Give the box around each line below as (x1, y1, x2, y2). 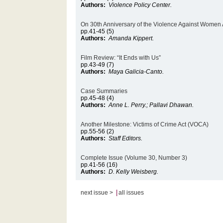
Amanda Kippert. (109, 35, 154, 42)
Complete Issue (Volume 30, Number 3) (81, 154, 188, 161)
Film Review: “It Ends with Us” (81, 54, 161, 61)
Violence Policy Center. (109, 1, 172, 8)
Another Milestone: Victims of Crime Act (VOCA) (81, 121, 209, 128)
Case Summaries (81, 88, 128, 95)
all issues (118, 189, 144, 196)
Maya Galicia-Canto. (109, 68, 164, 75)
